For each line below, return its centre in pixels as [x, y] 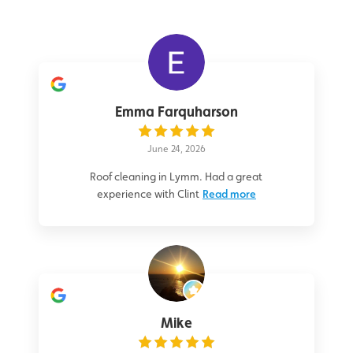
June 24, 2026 [176, 149]
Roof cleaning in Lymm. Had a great [176, 177]
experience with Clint [148, 194]
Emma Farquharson [176, 112]
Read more [229, 194]
